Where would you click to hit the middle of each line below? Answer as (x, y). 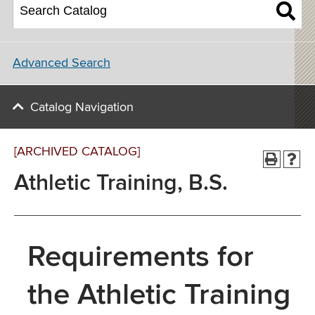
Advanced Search (62, 63)
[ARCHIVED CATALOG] (77, 152)
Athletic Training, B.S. (121, 184)
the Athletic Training (159, 295)
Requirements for (141, 257)
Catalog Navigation (82, 108)
